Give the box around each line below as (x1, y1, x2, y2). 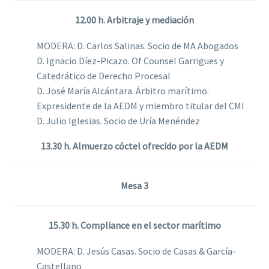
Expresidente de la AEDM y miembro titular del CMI (37, 99, 244, 112)
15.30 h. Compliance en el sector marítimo (48, 219, 221, 232)
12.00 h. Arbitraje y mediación (75, 14, 194, 26)
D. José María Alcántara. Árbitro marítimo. (37, 84, 209, 97)
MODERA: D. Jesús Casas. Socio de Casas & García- (37, 244, 236, 257)
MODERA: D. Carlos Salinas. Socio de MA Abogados (37, 39, 238, 52)
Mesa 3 (121, 180, 148, 192)
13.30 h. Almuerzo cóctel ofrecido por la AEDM (41, 140, 228, 153)
